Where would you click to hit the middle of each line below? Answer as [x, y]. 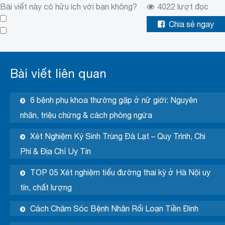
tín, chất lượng [46, 188]
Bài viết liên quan [58, 74]
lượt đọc [192, 7]
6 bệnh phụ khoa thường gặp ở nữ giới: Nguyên [114, 100]
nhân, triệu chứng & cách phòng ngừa [86, 115]
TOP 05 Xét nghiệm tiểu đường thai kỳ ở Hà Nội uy [120, 173]
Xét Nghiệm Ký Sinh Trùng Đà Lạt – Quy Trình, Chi [118, 136]
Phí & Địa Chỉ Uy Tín [55, 151]
